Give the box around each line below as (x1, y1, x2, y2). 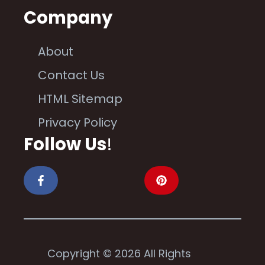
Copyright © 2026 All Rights (47, 245, 191, 261)
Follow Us (24, 132, 106, 156)
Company (24, 5, 112, 30)
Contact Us (38, 66, 105, 83)
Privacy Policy (38, 114, 117, 131)
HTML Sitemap (38, 90, 122, 107)
